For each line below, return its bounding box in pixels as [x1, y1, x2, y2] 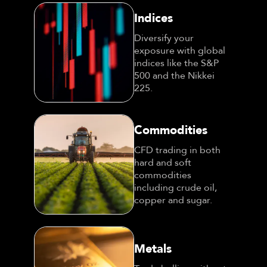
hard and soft [134, 156, 191, 169]
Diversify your [134, 32, 194, 45]
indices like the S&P [134, 57, 219, 70]
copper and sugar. [134, 194, 212, 207]
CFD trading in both [134, 144, 221, 157]
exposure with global [134, 44, 225, 57]
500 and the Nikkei [134, 69, 215, 82]
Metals [134, 240, 172, 257]
